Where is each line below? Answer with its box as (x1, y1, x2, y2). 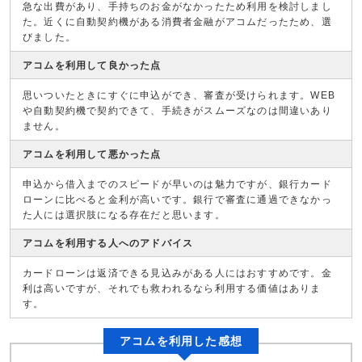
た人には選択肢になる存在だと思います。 (23, 209, 225, 221)
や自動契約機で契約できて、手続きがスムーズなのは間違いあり (23, 105, 332, 116)
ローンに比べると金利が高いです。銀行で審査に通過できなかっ (23, 194, 332, 205)
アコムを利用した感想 (120, 335, 242, 347)
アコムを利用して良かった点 (23, 60, 162, 71)
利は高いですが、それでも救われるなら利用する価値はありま (23, 283, 322, 294)
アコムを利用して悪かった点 (23, 149, 162, 160)
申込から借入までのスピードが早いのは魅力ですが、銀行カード (23, 179, 332, 190)
